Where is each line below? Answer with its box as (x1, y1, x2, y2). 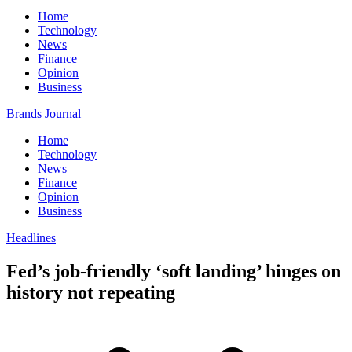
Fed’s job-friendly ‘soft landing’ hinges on (6, 260, 341, 281)
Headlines (6, 231, 56, 244)
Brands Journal (6, 107, 81, 120)
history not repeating (6, 281, 175, 302)
